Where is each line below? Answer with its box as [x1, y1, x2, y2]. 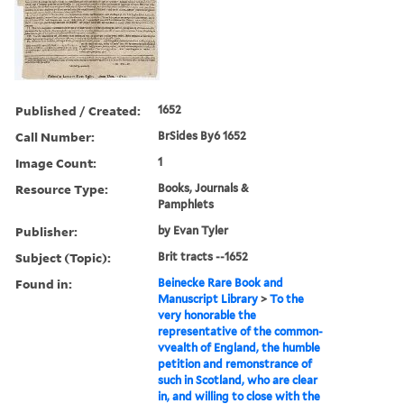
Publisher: [15, 222, 78, 240]
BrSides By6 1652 [158, 128, 247, 142]
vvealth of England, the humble [158, 340, 321, 354]
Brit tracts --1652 [158, 249, 249, 263]
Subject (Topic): [15, 248, 111, 266]
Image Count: [15, 153, 96, 171]
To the [270, 291, 305, 306]
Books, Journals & [158, 180, 250, 195]
